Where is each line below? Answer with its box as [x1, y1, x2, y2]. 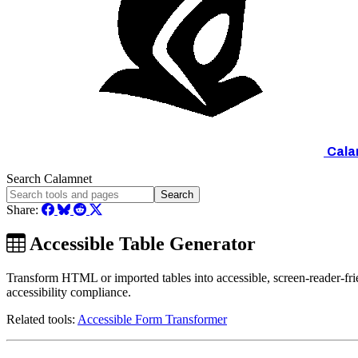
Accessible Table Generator [30, 233, 256, 254]
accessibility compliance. [6, 284, 131, 299]
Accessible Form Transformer [78, 312, 227, 326]
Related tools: [6, 312, 78, 326]
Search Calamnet [6, 172, 92, 185]
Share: [6, 203, 42, 217]
